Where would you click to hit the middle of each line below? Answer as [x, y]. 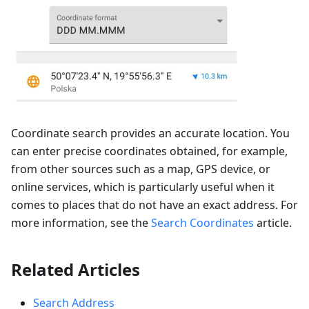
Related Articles [76, 269]
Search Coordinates [202, 222]
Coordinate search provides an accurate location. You [150, 133]
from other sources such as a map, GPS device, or [141, 169]
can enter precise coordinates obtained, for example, [149, 151]
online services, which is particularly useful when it [143, 187]
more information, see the [81, 222]
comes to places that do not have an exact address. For [154, 205]
